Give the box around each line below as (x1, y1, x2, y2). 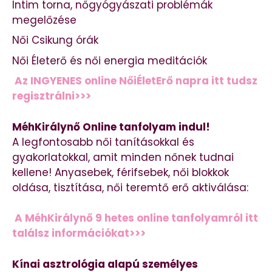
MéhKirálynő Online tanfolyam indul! (12, 119, 210, 134)
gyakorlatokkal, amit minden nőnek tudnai (12, 149, 234, 165)
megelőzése (12, 12, 76, 27)
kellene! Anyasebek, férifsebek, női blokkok (12, 165, 229, 180)
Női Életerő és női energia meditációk (12, 53, 207, 68)
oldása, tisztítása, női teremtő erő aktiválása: (12, 180, 248, 195)
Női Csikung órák (12, 33, 98, 48)
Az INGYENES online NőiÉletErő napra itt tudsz (15, 73, 257, 89)
